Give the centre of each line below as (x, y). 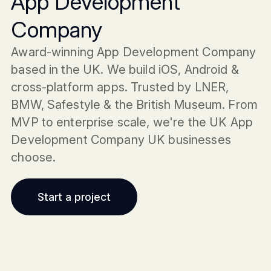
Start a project (74, 197)
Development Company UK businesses (121, 140)
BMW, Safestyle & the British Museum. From (134, 105)
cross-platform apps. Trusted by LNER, (120, 87)
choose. (34, 158)
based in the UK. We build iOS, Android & (125, 70)
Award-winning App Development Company (134, 52)
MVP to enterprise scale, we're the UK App (132, 122)
